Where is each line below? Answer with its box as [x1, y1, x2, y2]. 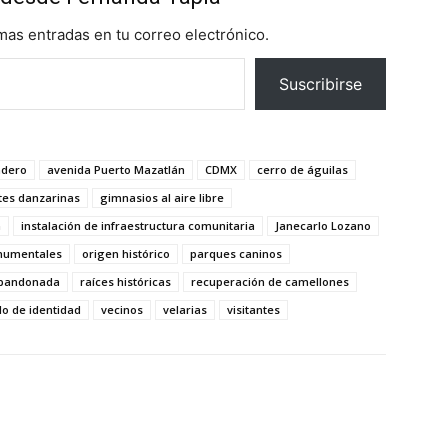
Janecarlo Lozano [275, 217, 371, 233]
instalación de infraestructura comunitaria [21, 217, 255, 233]
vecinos [101, 301, 143, 317]
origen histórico [82, 245, 170, 261]
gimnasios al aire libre [100, 189, 224, 205]
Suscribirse [279, 73, 362, 94]
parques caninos [190, 245, 282, 261]
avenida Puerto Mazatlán [47, 161, 185, 177]
